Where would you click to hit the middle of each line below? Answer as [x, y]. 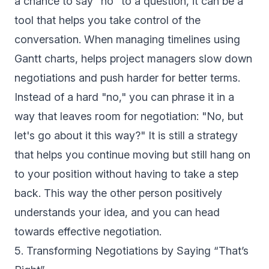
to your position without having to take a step [126, 174]
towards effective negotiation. [88, 232]
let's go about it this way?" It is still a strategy [126, 136]
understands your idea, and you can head [117, 213]
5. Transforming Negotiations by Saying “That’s [131, 251]
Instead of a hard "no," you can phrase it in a [124, 97]
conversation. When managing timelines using [127, 40]
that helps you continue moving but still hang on [132, 155]
